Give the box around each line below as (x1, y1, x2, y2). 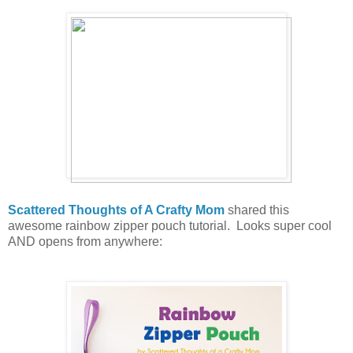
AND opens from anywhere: (8, 235, 162, 249)
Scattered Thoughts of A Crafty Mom (8, 203, 225, 217)
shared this (225, 203, 289, 217)
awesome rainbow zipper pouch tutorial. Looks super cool (8, 219, 332, 233)
